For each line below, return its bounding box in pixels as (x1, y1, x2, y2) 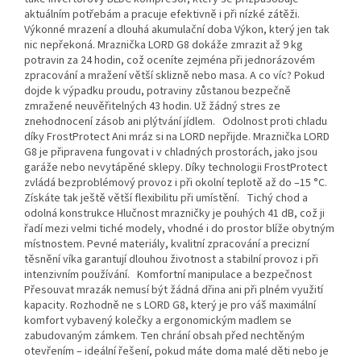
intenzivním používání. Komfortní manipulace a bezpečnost (24, 267, 312, 284)
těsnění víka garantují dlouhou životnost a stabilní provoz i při (24, 251, 318, 268)
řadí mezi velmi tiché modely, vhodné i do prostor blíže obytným (24, 221, 334, 238)
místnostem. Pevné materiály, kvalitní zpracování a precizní (24, 236, 309, 253)
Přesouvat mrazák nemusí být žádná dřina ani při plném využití (24, 282, 323, 299)
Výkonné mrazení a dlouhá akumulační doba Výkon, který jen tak (24, 22, 330, 39)
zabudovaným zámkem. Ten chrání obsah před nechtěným (24, 328, 305, 345)
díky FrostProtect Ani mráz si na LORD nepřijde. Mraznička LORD (24, 129, 330, 146)
